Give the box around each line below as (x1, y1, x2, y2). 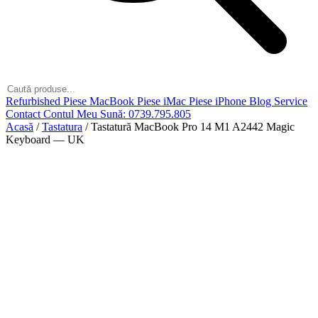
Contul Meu (43, 108, 100, 120)
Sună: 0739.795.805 (100, 108, 191, 120)
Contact (6, 108, 43, 120)
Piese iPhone (189, 95, 249, 107)
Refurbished (6, 95, 63, 107)
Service (274, 95, 307, 107)
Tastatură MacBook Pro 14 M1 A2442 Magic (91, 121, 295, 133)
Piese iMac (137, 95, 189, 107)
